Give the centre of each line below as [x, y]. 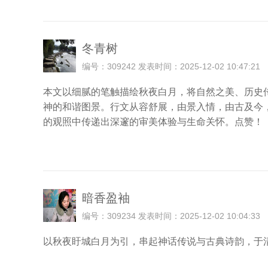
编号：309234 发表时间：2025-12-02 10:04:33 [171, 216]
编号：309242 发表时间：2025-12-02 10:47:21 [171, 66]
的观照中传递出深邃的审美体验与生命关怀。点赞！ [153, 122]
